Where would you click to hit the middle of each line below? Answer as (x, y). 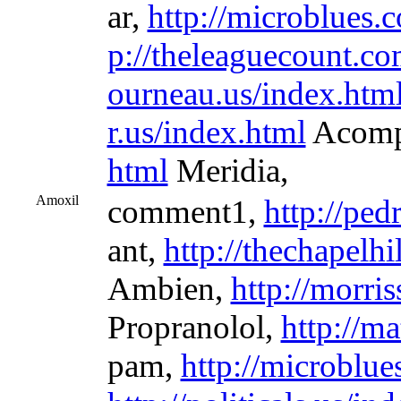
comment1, (185, 212)
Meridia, (228, 171)
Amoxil (57, 200)
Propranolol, (194, 327)
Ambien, (169, 289)
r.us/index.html (206, 132)
